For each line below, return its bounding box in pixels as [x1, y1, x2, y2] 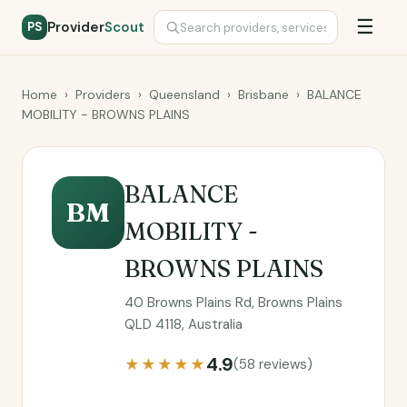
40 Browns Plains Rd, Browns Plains [124, 293, 342, 312]
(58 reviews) [233, 355, 313, 373]
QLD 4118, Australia [124, 315, 243, 333]
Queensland [149, 86, 220, 103]
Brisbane [238, 86, 289, 103]
